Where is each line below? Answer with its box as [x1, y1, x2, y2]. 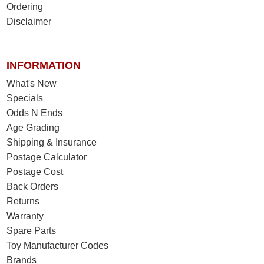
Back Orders [6, 181, 59, 192]
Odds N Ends [6, 108, 63, 118]
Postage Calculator [6, 152, 87, 163]
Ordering [6, 2, 44, 12]
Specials [6, 93, 44, 104]
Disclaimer [6, 16, 52, 27]
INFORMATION [6, 60, 81, 72]
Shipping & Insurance [6, 137, 97, 148]
